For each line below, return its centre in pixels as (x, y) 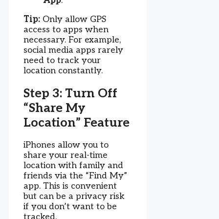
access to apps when (66, 29)
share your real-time (66, 155)
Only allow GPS (73, 19)
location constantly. (63, 70)
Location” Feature (77, 122)
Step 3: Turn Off (70, 93)
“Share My (55, 108)
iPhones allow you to (66, 145)
